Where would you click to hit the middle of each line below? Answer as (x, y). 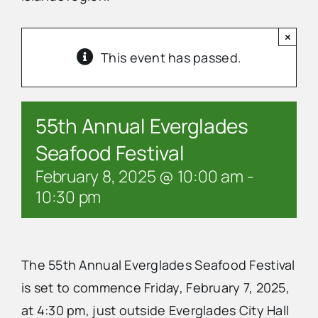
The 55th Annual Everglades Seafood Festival (158, 265)
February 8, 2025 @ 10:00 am (139, 176)
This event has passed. (171, 58)
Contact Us (41, 87)
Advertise (36, 40)
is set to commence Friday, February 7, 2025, (155, 288)
